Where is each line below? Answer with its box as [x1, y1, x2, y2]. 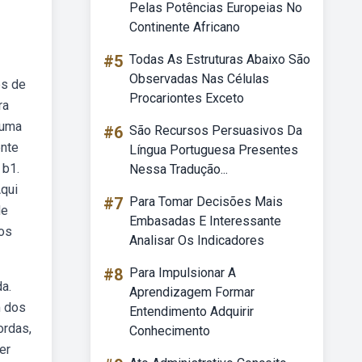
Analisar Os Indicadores [129, 233, 264, 248]
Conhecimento [129, 323, 210, 339]
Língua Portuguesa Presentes [129, 142, 298, 158]
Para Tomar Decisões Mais [129, 194, 283, 209]
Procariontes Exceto [129, 90, 244, 106]
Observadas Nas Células [129, 71, 269, 86]
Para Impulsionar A [129, 265, 236, 280]
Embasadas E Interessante [129, 213, 281, 229]
